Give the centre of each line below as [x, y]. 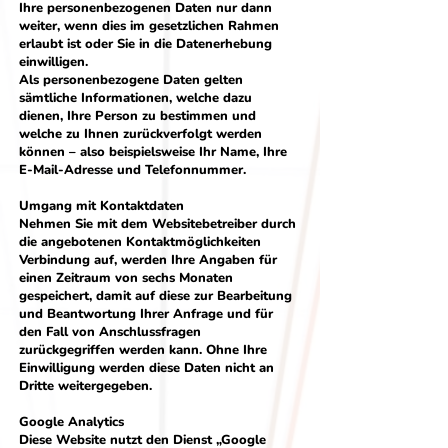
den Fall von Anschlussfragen [110, 332]
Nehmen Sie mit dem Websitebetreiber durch [157, 224]
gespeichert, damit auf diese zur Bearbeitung [155, 296]
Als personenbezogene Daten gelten [131, 80]
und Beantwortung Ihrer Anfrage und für [146, 314]
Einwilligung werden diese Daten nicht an [146, 368]
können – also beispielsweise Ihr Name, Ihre [153, 152]
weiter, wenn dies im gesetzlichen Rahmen [149, 26]
